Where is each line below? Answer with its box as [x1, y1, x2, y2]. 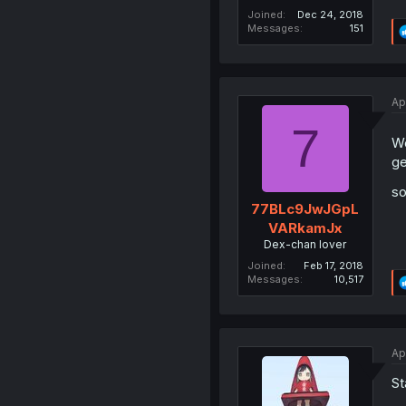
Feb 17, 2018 [303, 258, 363, 272]
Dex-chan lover [264, 237, 347, 251]
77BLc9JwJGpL [251, 199, 360, 217]
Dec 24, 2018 [296, 8, 363, 22]
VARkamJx [268, 218, 343, 237]
